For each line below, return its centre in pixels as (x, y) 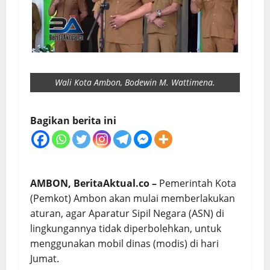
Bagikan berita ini (73, 120)
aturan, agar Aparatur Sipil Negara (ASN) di (127, 213)
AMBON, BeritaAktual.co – (93, 183)
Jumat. (45, 258)
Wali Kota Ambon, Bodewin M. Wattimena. (135, 82)
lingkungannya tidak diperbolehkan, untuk (126, 228)
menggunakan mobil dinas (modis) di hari (124, 243)
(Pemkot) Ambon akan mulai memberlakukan (133, 198)
